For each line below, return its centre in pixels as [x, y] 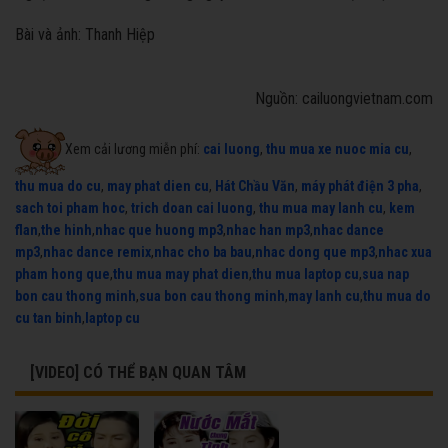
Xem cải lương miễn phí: [134, 148]
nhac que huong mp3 [159, 230]
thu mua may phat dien [181, 274]
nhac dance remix [97, 252]
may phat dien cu [158, 186]
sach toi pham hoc [70, 208]
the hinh [66, 230]
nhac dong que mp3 [315, 252]
